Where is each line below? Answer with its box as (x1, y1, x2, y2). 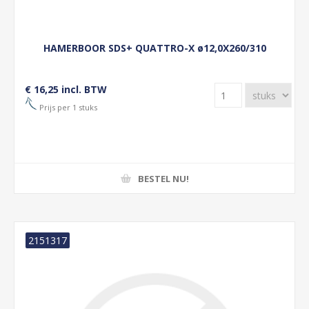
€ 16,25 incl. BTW (25, 83, 107, 96)
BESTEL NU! (137, 172, 189, 185)
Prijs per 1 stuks (37, 101, 97, 112)
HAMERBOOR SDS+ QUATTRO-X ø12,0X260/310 (43, 41, 266, 54)
